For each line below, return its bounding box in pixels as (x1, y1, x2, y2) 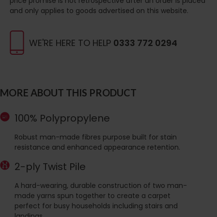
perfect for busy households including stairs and (15, 201, 178, 211)
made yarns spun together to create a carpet (15, 191, 170, 201)
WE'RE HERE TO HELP (29, 36, 113, 49)
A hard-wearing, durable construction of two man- (15, 181, 187, 191)
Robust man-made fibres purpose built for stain (15, 132, 177, 142)
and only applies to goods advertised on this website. (10, 5, 188, 15)
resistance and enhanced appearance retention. (15, 142, 180, 153)
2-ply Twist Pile (15, 160, 86, 174)
